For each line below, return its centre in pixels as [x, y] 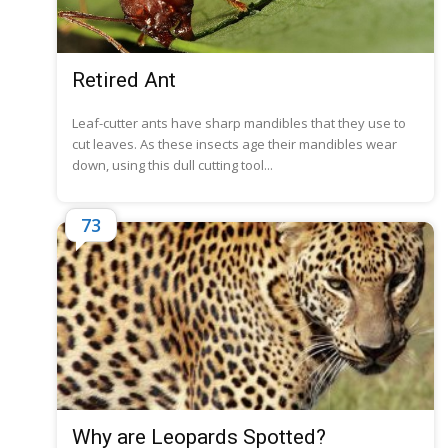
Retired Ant [124, 79]
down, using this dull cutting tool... [172, 164]
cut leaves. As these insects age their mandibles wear [234, 143]
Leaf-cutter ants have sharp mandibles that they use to [239, 122]
